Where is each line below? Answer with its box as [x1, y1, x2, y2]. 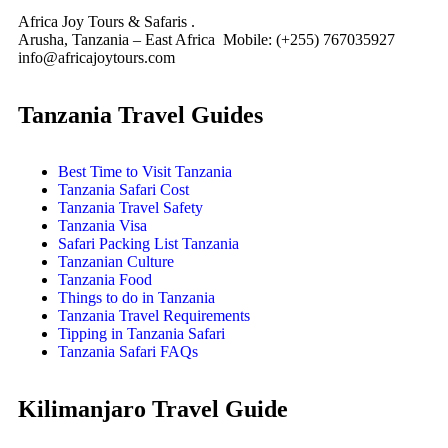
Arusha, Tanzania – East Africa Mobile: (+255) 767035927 [18, 31, 395, 49]
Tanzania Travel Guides [18, 102, 263, 129]
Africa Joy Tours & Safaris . [18, 13, 195, 31]
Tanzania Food [58, 271, 152, 289]
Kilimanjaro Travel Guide [18, 396, 288, 423]
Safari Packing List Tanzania [58, 235, 239, 253]
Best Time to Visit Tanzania [58, 163, 232, 181]
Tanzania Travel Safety [58, 199, 203, 217]
